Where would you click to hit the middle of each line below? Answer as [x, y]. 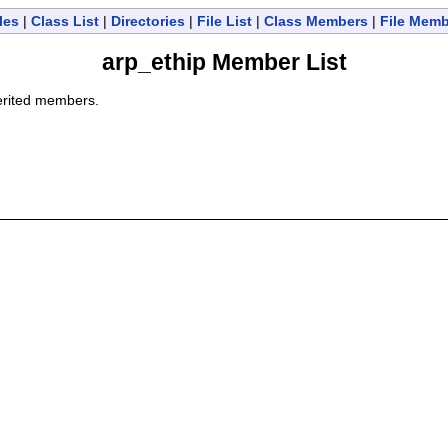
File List [224, 21]
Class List [65, 21]
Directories [148, 21]
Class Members [316, 21]
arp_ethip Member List [224, 62]
